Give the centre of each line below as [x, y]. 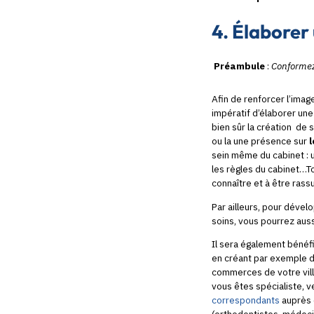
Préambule [238, 66]
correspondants [246, 300]
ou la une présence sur [260, 141]
